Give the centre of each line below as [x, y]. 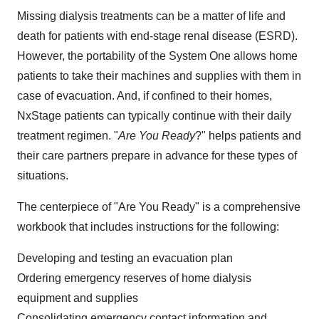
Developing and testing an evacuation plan [125, 258]
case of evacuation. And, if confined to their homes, [145, 96]
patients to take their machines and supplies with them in [159, 76]
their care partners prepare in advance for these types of [157, 156]
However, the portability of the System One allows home [157, 56]
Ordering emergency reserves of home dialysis [134, 278]
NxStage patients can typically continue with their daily [154, 116]
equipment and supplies [78, 298]
